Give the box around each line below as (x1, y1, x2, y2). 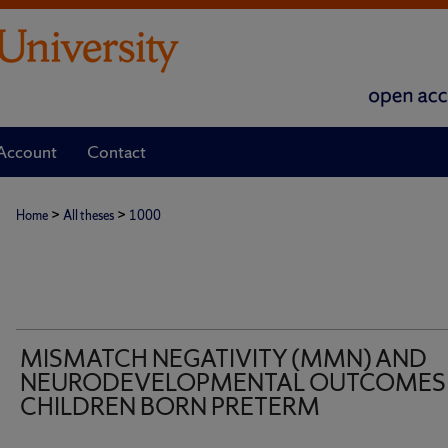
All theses (63, 207, 114, 224)
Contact (87, 140, 146, 163)
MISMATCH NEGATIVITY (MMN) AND (20, 343, 427, 374)
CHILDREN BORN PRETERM (20, 391, 320, 422)
